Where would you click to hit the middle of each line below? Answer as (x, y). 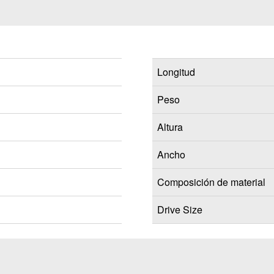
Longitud (176, 72)
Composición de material (211, 182)
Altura (170, 127)
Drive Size (180, 209)
